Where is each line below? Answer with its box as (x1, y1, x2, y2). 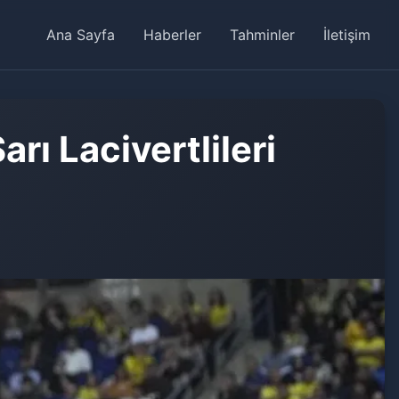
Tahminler (230, 25, 295, 44)
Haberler (143, 25, 201, 44)
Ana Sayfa (46, 25, 115, 44)
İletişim (323, 25, 370, 44)
